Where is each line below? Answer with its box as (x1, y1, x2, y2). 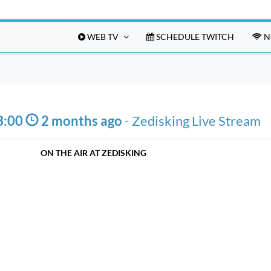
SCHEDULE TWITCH (154, 31, 234, 42)
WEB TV (85, 31, 119, 42)
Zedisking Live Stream (131, 113, 261, 129)
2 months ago (38, 113, 122, 129)
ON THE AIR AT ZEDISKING (40, 148, 146, 158)
